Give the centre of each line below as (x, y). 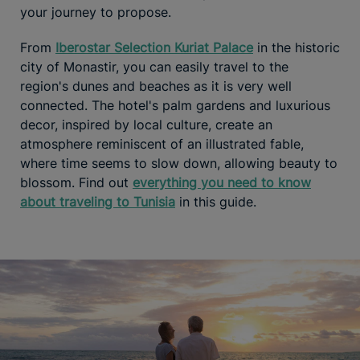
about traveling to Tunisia (98, 201)
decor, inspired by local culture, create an (146, 124)
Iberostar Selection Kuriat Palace (154, 47)
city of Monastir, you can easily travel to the (154, 66)
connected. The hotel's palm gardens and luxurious (175, 105)
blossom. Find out (76, 182)
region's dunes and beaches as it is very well (156, 86)
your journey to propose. (96, 12)
